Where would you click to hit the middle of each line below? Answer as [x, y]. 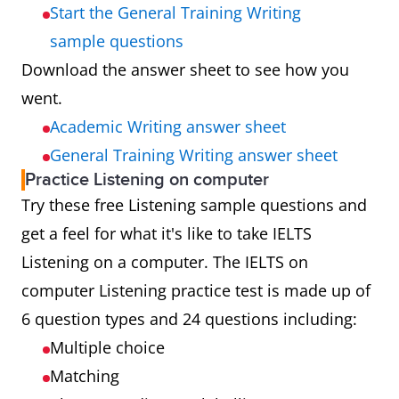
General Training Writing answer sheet [194, 155]
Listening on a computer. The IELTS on [165, 262]
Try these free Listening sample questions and [194, 205]
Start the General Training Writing [175, 12]
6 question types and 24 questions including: [191, 319]
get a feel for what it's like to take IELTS [167, 233]
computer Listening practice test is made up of [196, 290]
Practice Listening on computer [147, 180]
